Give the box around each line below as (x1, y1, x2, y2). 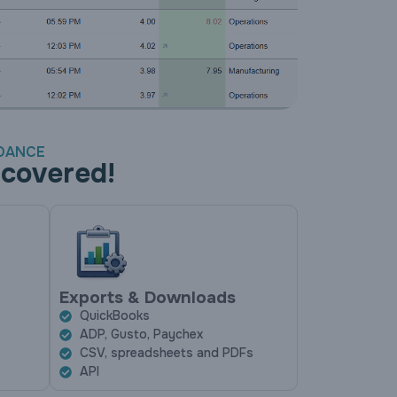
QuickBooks (79, 307, 150, 324)
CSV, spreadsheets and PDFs (79, 345, 253, 362)
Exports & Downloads (59, 287, 236, 309)
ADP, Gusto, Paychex (79, 326, 203, 343)
